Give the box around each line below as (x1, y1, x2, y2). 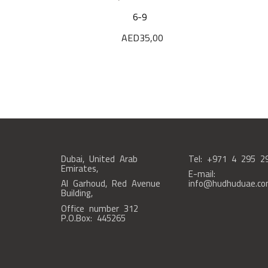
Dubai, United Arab (60, 150, 138, 167)
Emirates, (60, 159, 98, 177)
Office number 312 (60, 199, 138, 217)
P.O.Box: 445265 (60, 209, 126, 227)
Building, (60, 184, 93, 202)
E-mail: (188, 165, 215, 183)
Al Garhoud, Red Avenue (60, 175, 160, 193)
